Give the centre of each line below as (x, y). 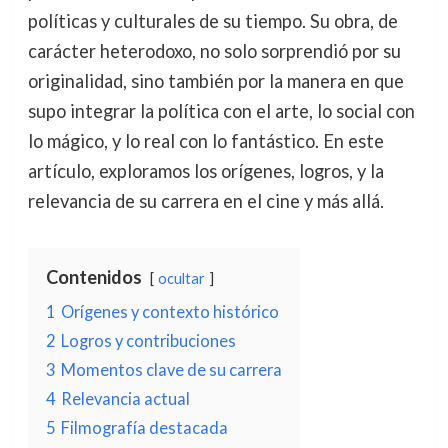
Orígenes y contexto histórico (169, 311)
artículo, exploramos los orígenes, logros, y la (205, 170)
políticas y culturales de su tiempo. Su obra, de (212, 20)
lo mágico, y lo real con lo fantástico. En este (205, 140)
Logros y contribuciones (148, 340)
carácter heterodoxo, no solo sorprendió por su (214, 50)
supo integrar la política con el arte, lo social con (221, 110)
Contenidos (93, 276)
